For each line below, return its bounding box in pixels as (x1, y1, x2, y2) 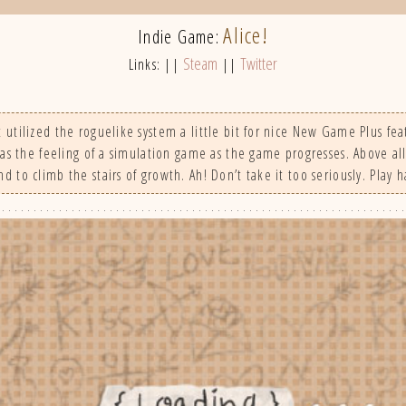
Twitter (240, 53, 278, 75)
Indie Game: (137, 24, 220, 50)
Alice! (223, 20, 269, 51)
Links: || (128, 54, 184, 75)
